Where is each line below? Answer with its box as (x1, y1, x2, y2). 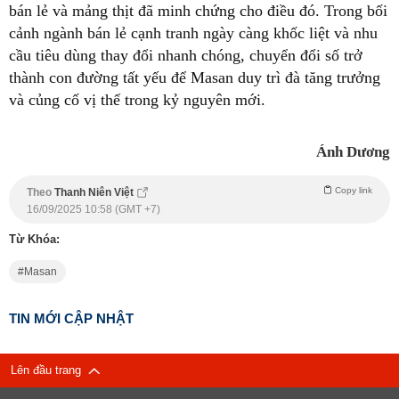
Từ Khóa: (9, 232, 60, 246)
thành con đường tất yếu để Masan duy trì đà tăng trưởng (9, 68, 380, 86)
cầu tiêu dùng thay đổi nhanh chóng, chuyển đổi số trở (9, 45, 362, 64)
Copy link (335, 184, 372, 195)
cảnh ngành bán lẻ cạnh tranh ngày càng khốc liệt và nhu (9, 23, 378, 42)
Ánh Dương (316, 142, 390, 160)
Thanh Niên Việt (54, 185, 134, 199)
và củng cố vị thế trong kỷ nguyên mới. (9, 90, 265, 109)
